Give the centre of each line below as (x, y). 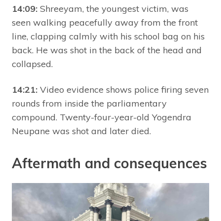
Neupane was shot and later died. (81, 131)
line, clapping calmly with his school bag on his (108, 36)
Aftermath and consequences (110, 163)
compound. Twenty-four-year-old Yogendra (102, 117)
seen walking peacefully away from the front (105, 22)
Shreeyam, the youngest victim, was (113, 8)
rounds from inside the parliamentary (89, 103)
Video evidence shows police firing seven (123, 89)
